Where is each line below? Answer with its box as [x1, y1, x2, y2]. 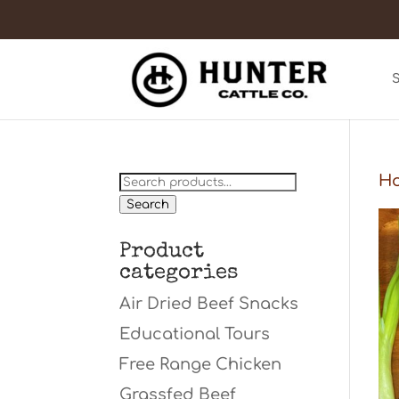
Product [119, 241, 205, 263]
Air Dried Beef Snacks [119, 295, 299, 313]
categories [119, 263, 239, 284]
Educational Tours [119, 325, 271, 343]
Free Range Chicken [119, 355, 282, 373]
